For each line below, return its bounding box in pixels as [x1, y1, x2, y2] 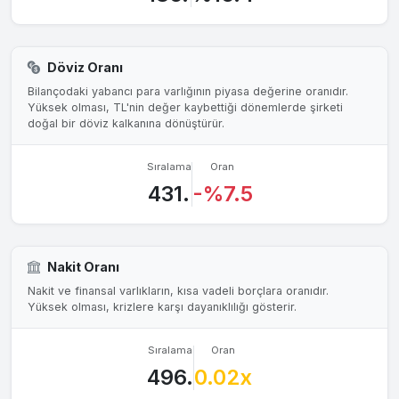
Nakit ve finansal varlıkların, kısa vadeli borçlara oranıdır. [27, 283, 329, 297]
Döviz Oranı [46, 60, 123, 75]
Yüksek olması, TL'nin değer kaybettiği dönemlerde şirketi [27, 100, 343, 114]
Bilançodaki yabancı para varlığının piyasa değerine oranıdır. [27, 84, 348, 98]
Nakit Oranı [46, 259, 119, 275]
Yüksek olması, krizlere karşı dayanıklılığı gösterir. [27, 299, 297, 313]
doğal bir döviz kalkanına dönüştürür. [27, 116, 224, 130]
